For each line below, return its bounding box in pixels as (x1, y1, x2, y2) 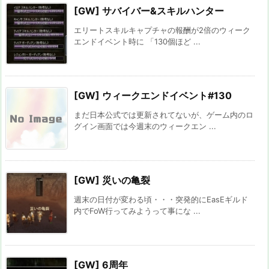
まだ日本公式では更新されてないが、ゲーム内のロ (74, 110, 253, 120)
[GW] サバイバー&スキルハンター (74, 5, 224, 17)
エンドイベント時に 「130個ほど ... (74, 37, 201, 47)
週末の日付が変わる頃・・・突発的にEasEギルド (74, 195, 248, 205)
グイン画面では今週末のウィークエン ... (74, 121, 216, 131)
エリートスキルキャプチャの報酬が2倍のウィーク (74, 25, 250, 35)
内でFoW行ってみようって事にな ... (74, 206, 201, 216)
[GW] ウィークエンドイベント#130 (74, 89, 232, 102)
